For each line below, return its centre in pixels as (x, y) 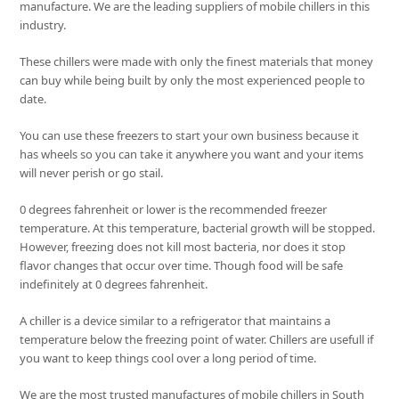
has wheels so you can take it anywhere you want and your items (192, 154)
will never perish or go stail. (92, 173)
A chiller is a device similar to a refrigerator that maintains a (175, 321)
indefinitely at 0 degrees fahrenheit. (114, 284)
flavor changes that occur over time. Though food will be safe (182, 265)
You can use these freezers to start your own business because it (190, 135)
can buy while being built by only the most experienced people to (193, 80)
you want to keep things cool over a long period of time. (168, 358)
